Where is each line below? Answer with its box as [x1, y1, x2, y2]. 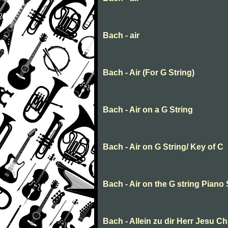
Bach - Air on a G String [103, 105, 193, 115]
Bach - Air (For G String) [103, 68, 194, 77]
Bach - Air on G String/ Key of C [103, 142, 223, 152]
